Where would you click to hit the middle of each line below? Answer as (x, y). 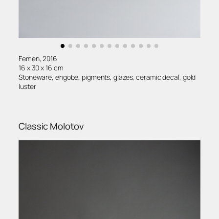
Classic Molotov (51, 126)
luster (27, 86)
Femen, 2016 (38, 58)
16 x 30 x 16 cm (41, 67)
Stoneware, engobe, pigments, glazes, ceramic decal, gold (107, 77)
